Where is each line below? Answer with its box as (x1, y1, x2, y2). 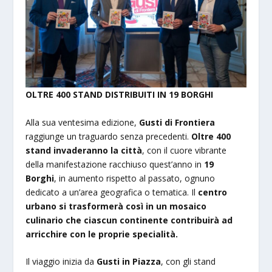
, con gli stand (161, 256, 216, 268)
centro (198, 186, 228, 198)
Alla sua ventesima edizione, (25, 116, 140, 128)
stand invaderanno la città (25, 144, 143, 156)
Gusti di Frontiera (139, 116, 216, 128)
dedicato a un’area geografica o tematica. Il (25, 186, 199, 198)
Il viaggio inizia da (25, 256, 97, 268)
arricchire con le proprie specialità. (25, 228, 178, 240)
